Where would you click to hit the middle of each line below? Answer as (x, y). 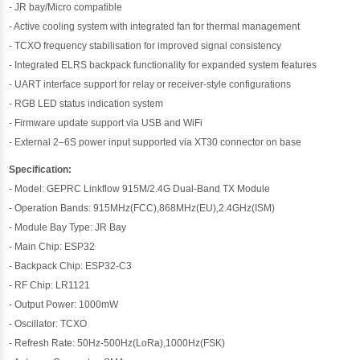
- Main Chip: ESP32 (52, 246)
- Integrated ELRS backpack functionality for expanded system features (163, 65)
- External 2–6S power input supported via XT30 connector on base (155, 142)
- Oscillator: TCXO (48, 323)
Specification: (41, 169)
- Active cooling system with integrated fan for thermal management (155, 26)
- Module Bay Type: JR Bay (68, 227)
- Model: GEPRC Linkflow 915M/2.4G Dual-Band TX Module (140, 188)
